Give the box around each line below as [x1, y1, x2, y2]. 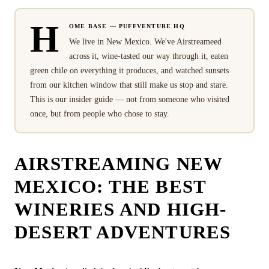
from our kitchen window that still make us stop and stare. [29, 80, 228, 89]
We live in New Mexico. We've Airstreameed [68, 37, 222, 46]
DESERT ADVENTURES [14, 222, 231, 243]
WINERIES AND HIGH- [14, 199, 227, 220]
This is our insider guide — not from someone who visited [29, 94, 229, 104]
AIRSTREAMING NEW [14, 153, 223, 174]
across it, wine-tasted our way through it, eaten [68, 51, 228, 61]
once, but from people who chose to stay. [29, 109, 169, 118]
